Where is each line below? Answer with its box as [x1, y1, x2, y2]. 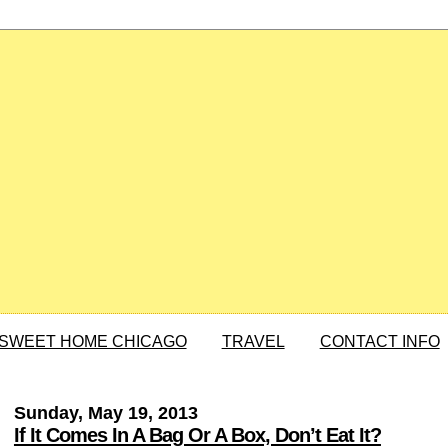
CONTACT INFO [319, 333, 440, 351]
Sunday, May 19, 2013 [13, 403, 198, 424]
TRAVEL [221, 333, 285, 351]
